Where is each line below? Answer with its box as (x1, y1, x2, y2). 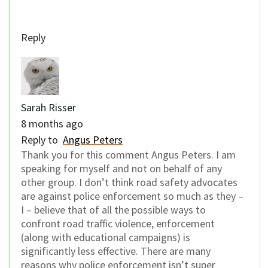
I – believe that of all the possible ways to (21, 202, 206, 217)
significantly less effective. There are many (21, 243, 211, 258)
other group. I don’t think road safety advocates (21, 175, 237, 189)
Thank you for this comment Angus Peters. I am (21, 147, 236, 162)
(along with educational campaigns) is (21, 230, 190, 244)
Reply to (21, 132, 63, 147)
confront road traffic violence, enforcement (21, 216, 215, 230)
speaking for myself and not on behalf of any (21, 161, 222, 175)
